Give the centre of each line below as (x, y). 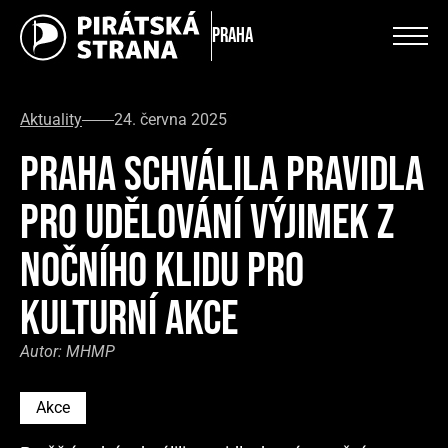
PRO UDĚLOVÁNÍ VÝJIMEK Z (207, 223)
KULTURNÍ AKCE (129, 319)
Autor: (43, 351)
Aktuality (51, 119)
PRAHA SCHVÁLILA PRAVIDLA (222, 175)
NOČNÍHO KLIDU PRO (162, 271)
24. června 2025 (170, 119)
